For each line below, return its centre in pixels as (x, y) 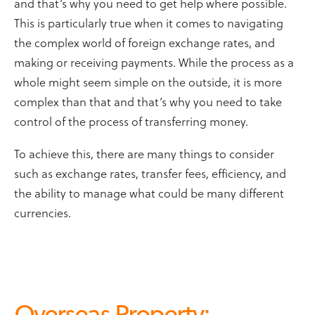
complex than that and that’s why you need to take (148, 101)
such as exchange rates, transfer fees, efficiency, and (150, 173)
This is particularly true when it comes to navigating (149, 22)
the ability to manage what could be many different (149, 192)
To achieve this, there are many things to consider (144, 153)
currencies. (43, 212)
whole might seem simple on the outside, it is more (148, 81)
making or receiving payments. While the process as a (154, 62)
